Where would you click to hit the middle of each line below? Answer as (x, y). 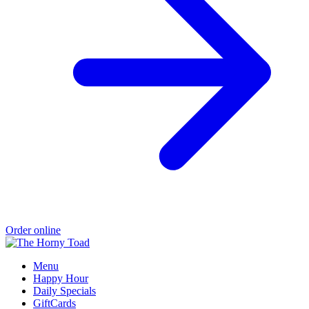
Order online (33, 230)
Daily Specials (64, 291)
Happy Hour (61, 279)
